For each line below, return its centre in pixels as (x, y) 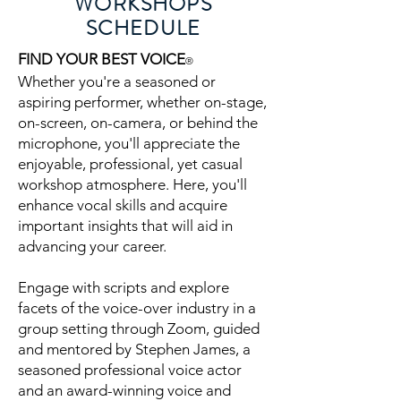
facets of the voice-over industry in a (137, 308)
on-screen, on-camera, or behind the (138, 123)
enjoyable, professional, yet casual (130, 164)
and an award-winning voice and (124, 390)
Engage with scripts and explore (124, 287)
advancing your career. (92, 246)
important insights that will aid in (125, 226)
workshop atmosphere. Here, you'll (132, 184)
